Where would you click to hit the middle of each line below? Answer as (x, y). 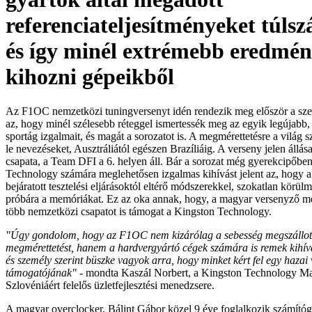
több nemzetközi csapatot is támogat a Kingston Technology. (139, 211)
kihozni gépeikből (90, 77)
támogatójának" (41, 272)
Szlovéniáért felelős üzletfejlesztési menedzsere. (110, 285)
